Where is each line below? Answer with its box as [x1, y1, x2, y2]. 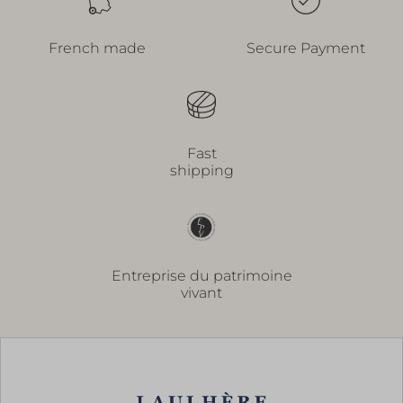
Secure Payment [246, 40, 365, 58]
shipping [169, 162, 234, 180]
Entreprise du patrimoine [111, 267, 292, 285]
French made [49, 40, 146, 58]
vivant [181, 284, 222, 302]
